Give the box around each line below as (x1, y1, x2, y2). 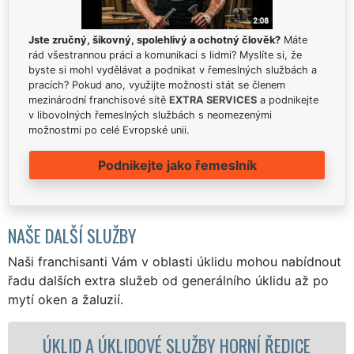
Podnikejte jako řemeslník (97, 156, 257, 173)
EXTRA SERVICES (169, 93, 257, 106)
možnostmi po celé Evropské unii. (28, 123, 190, 136)
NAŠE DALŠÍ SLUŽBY (8, 221, 137, 248)
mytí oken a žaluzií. (8, 291, 123, 307)
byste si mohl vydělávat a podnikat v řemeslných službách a (28, 63, 317, 76)
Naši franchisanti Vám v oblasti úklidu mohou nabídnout (8, 253, 341, 269)
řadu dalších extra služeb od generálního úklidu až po (8, 272, 329, 288)
